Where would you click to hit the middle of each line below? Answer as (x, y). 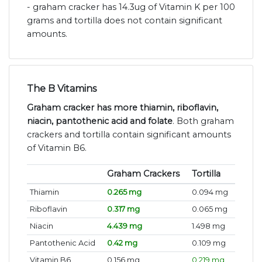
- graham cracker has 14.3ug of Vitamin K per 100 (131, 7)
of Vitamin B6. (57, 148)
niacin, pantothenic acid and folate (100, 121)
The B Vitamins (62, 89)
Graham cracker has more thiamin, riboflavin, (123, 108)
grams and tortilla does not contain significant (125, 21)
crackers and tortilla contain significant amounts (129, 135)
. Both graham (203, 121)
